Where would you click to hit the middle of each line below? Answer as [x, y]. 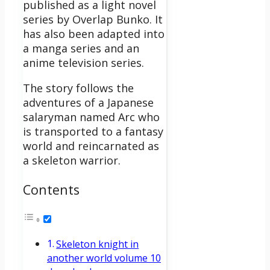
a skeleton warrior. [72, 161]
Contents [51, 189]
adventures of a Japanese [88, 103]
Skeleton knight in [98, 244]
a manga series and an [81, 49]
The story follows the [78, 88]
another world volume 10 [104, 258]
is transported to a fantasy [93, 132]
